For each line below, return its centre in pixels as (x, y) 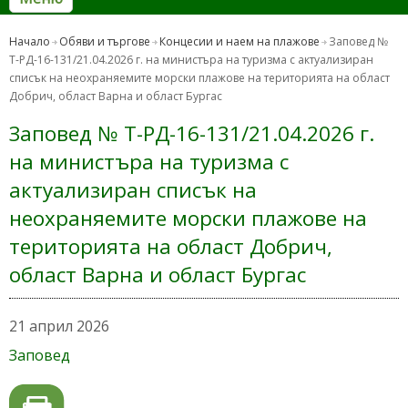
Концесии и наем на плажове (240, 42)
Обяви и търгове (105, 42)
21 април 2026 (59, 326)
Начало (30, 42)
